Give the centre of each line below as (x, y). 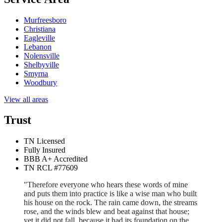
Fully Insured (45, 150)
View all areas (26, 99)
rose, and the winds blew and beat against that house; (107, 212)
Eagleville (39, 38)
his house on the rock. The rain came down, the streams (111, 203)
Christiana (40, 29)
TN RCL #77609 (51, 168)
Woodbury (40, 82)
